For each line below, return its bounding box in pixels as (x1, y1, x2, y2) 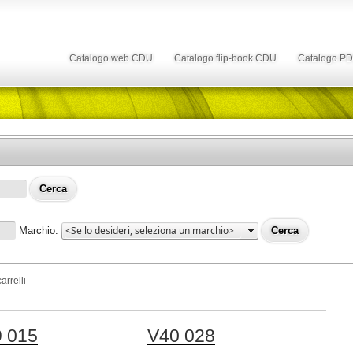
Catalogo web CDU (69, 53, 153, 64)
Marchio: (19, 224, 59, 236)
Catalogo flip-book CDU (174, 53, 277, 64)
